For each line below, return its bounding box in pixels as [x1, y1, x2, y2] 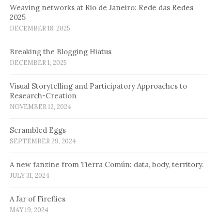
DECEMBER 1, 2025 [10, 59, 67, 67]
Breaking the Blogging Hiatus [10, 47, 111, 57]
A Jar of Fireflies [10, 194, 65, 204]
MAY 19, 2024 [10, 206, 48, 215]
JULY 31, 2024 [10, 171, 49, 180]
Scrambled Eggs [10, 125, 66, 135]
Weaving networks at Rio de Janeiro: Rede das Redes [10, 3, 193, 13]
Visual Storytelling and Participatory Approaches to [10, 81, 187, 91]
